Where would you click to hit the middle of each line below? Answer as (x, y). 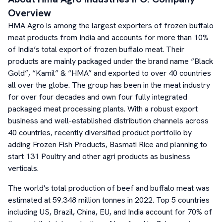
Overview (29, 13)
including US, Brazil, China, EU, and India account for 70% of (110, 212)
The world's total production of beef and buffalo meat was (109, 188)
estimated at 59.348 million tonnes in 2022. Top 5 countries (109, 200)
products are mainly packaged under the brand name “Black (111, 61)
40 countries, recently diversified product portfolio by (100, 133)
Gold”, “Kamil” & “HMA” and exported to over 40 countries (110, 73)
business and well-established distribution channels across (108, 121)
